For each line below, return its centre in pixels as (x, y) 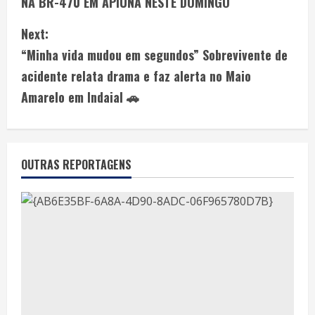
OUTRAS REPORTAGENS (76, 164)
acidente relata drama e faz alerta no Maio (136, 76)
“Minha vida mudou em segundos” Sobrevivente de (154, 54)
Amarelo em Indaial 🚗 (80, 97)
